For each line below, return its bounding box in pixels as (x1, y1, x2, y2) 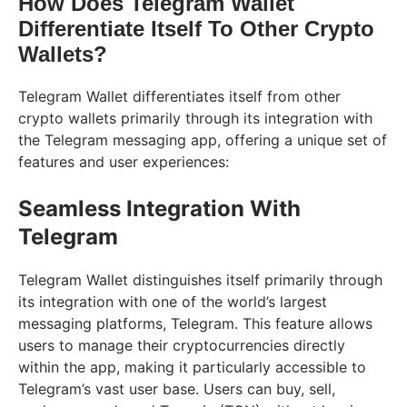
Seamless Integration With (18, 194, 301, 222)
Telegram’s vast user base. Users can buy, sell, (18, 379, 335, 398)
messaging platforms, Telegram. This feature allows (18, 313, 372, 333)
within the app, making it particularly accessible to (18, 357, 366, 376)
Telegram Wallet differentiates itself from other (18, 86, 341, 105)
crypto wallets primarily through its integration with (18, 108, 372, 127)
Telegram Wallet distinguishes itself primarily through (18, 270, 382, 289)
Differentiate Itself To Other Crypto (18, 15, 374, 41)
